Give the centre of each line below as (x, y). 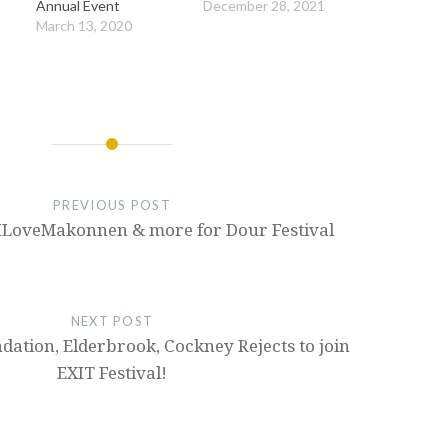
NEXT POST (112, 321)
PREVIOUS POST (112, 205)
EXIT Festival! (111, 373)
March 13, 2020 (84, 26)
